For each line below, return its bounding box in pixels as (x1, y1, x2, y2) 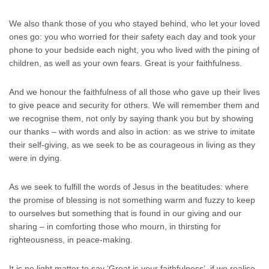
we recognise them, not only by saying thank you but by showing (9, 113, 253, 124)
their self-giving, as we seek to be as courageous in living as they (9, 140, 255, 150)
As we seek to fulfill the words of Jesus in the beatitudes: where (9, 182, 249, 192)
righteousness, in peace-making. (9, 235, 133, 245)
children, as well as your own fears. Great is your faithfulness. (9, 58, 242, 68)
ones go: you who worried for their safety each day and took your (9, 32, 256, 42)
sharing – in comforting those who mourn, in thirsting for (9, 222, 221, 232)
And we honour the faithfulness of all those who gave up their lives (9, 87, 260, 97)
